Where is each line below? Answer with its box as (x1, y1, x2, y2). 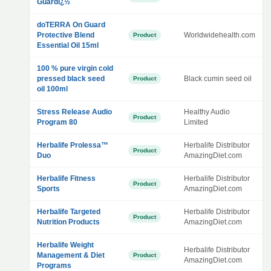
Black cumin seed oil (184, 74, 252, 83)
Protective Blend (37, 31, 94, 39)
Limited (184, 118, 208, 126)
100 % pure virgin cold (37, 64, 113, 73)
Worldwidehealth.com (184, 31, 255, 39)
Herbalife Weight (37, 241, 94, 249)
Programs (37, 261, 71, 270)
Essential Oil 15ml (37, 41, 99, 50)
